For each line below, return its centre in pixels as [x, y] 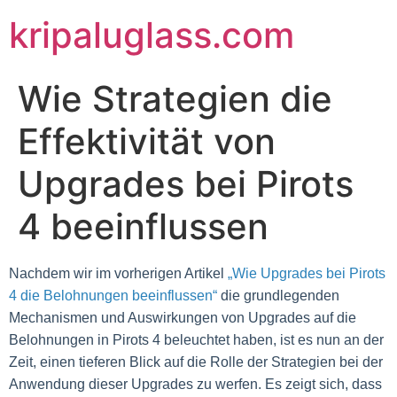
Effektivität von [147, 141]
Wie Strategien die [175, 99]
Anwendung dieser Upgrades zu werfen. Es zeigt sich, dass [195, 384]
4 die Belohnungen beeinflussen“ [113, 296]
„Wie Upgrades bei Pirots [307, 273]
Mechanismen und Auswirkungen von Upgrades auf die [183, 318]
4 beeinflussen [143, 226]
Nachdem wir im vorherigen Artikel [118, 273]
